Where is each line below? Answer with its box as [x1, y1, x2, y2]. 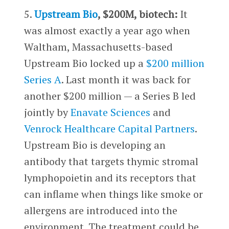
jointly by [24, 105, 71, 119]
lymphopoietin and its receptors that [24, 170, 196, 185]
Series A [24, 72, 61, 86]
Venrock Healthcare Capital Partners [24, 121, 195, 135]
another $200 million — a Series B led [24, 88, 196, 103]
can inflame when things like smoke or [24, 187, 203, 201]
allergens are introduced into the [24, 203, 177, 217]
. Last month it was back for [61, 72, 191, 86]
